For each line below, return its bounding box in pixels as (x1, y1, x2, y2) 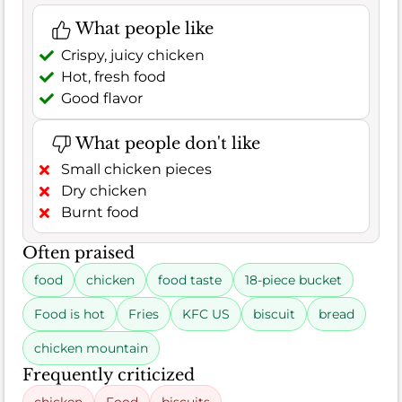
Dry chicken (61, 182, 147, 200)
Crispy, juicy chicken (61, 46, 205, 64)
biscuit (253, 306, 295, 323)
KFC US (182, 306, 230, 323)
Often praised (22, 243, 135, 264)
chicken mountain (34, 340, 148, 357)
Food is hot (34, 306, 105, 323)
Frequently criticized (22, 365, 195, 386)
